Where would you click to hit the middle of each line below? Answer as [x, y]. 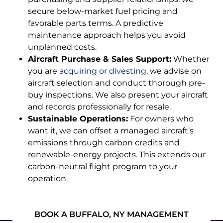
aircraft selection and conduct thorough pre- [116, 83]
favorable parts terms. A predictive [96, 23]
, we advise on [174, 71]
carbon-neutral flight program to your [103, 166]
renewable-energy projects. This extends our [117, 154]
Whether [190, 59]
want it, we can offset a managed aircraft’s [111, 130]
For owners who [161, 118]
